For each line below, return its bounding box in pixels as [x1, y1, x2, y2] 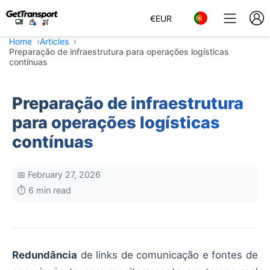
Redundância [12, 249, 77, 261]
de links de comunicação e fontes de [77, 249, 258, 261]
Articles [40, 36, 69, 46]
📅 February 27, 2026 [17, 169, 101, 180]
